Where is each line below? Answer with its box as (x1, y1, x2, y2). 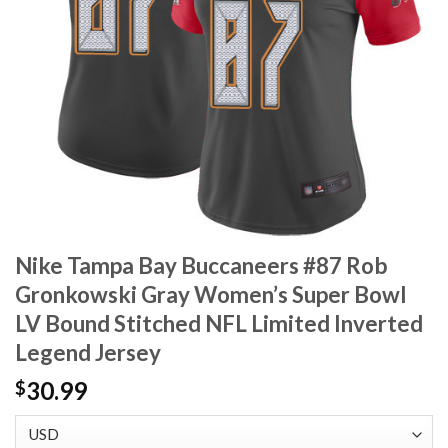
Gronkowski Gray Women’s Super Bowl (15, 281, 407, 309)
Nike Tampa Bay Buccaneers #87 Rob (15, 252, 388, 280)
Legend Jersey (15, 339, 161, 367)
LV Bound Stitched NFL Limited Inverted (15, 310, 423, 338)
